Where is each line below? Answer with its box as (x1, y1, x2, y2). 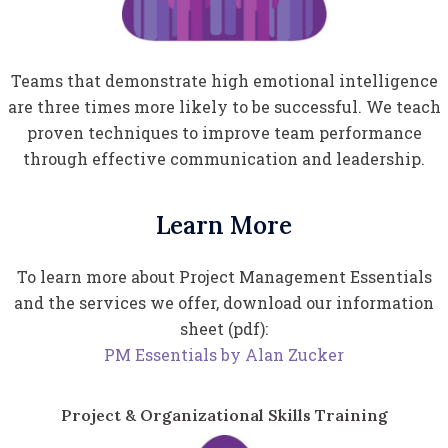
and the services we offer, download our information (14, 292, 434, 314)
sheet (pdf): (180, 318, 268, 340)
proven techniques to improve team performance (26, 122, 422, 144)
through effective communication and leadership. (23, 148, 425, 170)
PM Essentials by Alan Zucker (104, 344, 344, 366)
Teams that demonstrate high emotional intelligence (10, 70, 438, 92)
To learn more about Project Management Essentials (16, 266, 432, 288)
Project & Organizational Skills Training (60, 405, 388, 426)
